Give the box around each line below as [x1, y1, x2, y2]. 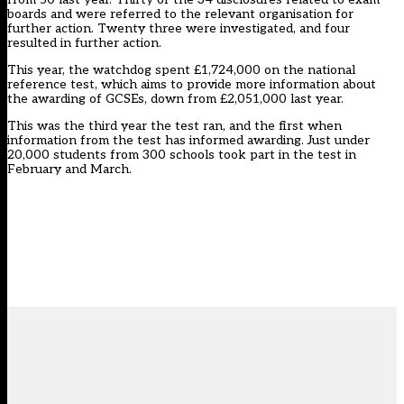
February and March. [7, 161, 132, 178]
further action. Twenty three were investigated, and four [7, 21, 350, 37]
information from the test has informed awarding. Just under [7, 133, 370, 149]
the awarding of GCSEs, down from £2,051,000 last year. [7, 91, 344, 107]
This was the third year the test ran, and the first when [7, 118, 342, 134]
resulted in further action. [7, 35, 161, 51]
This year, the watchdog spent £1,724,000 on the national [7, 62, 355, 78]
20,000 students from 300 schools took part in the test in [7, 147, 356, 163]
